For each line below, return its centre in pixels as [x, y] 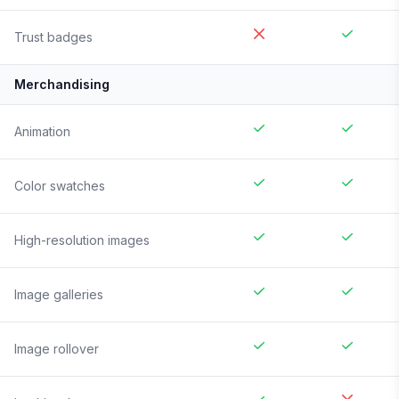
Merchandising [62, 85]
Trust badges [53, 37]
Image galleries [59, 295]
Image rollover [57, 349]
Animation [42, 132]
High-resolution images [82, 240]
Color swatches [60, 186]
